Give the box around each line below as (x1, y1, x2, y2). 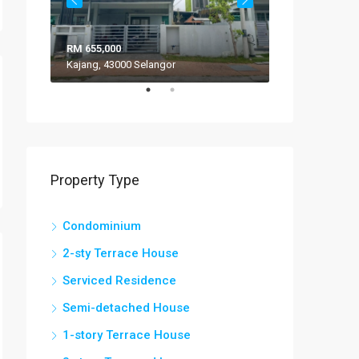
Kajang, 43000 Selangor (67, 58, 175, 71)
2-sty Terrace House (63, 245, 179, 260)
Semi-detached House (63, 300, 190, 315)
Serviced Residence (63, 272, 176, 288)
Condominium (63, 218, 141, 233)
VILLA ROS (285, 58, 335, 71)
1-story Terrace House (63, 327, 191, 342)
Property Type (50, 171, 139, 188)
